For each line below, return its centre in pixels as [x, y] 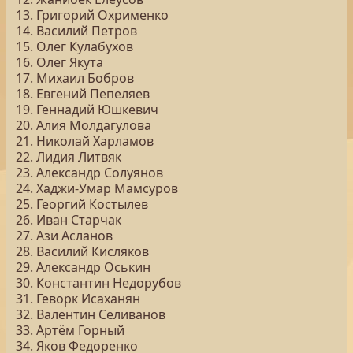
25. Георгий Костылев [82, 204]
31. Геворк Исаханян [78, 299]
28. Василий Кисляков [82, 251]
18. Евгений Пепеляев [83, 94]
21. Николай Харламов [85, 141]
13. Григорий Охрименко [92, 15]
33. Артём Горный [70, 330]
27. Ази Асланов [64, 236]
